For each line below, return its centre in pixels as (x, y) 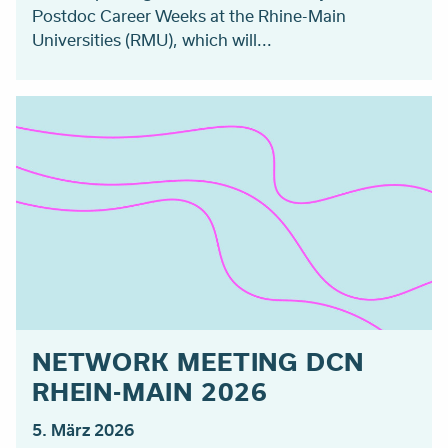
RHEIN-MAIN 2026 (150, 391)
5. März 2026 (83, 430)
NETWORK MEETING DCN (198, 361)
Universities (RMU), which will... (152, 40)
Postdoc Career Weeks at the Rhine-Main (189, 16)
